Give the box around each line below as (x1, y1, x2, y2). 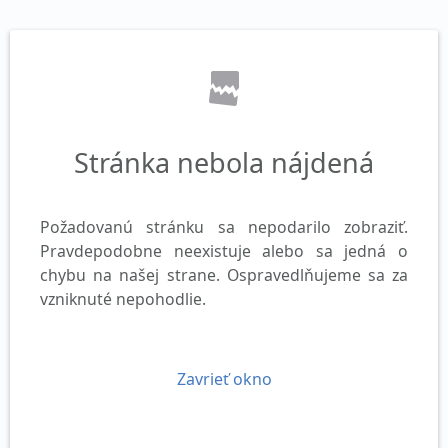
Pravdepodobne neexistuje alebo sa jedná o (40, 240, 408, 262)
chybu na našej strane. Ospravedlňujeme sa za (40, 264, 408, 286)
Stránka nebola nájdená (74, 144, 374, 181)
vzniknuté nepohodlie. (40, 288, 206, 310)
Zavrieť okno (176, 368, 272, 390)
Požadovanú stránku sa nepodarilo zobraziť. (40, 216, 408, 238)
